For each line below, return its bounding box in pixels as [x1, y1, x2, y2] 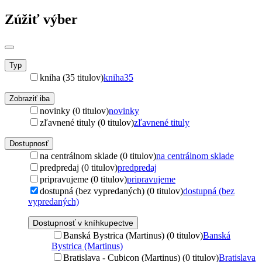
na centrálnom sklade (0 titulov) [40, 150, 156, 161]
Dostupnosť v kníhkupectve [33, 218, 133, 227]
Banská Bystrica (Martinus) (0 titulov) [63, 230, 203, 240]
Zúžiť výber [5, 11, 78, 27]
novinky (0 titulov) [40, 105, 109, 116]
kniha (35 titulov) [40, 72, 104, 82]
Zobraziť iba [9, 94, 50, 103]
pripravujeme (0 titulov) [40, 174, 127, 184]
